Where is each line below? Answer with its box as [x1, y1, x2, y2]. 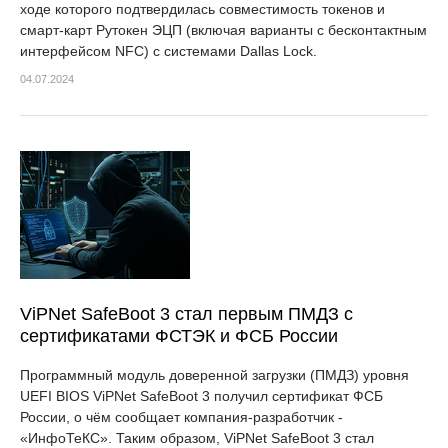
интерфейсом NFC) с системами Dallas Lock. [20, 43, 317, 59]
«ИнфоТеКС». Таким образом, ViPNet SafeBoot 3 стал [20, 430, 374, 446]
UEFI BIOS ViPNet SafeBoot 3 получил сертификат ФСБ [20, 388, 383, 404]
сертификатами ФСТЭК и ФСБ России [20, 326, 338, 346]
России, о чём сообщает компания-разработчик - [20, 409, 343, 425]
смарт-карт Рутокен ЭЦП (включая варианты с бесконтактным [20, 22, 427, 38]
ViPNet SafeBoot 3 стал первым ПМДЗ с [20, 304, 353, 324]
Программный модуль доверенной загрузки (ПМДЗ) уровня [20, 367, 409, 383]
